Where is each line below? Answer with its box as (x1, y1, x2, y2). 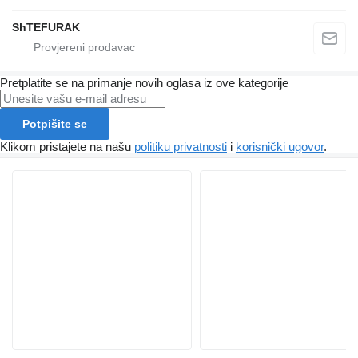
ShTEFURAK (12, 21, 80, 34)
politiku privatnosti (134, 140, 227, 154)
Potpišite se (22, 117, 87, 131)
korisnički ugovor (236, 140, 324, 154)
